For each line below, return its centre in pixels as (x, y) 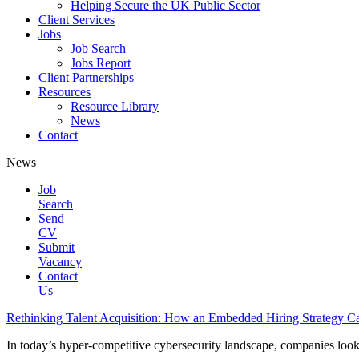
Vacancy (60, 262)
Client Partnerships (86, 77)
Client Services (77, 20)
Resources (65, 92)
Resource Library (115, 106)
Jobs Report (101, 63)
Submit (56, 247)
